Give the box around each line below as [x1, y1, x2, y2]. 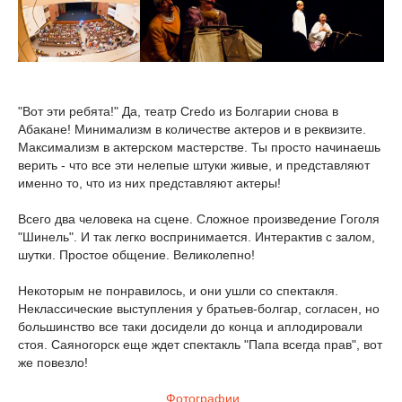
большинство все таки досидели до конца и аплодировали [18, 319, 363, 334]
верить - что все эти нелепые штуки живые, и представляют [18, 158, 370, 172]
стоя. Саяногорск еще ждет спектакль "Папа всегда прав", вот [18, 337, 382, 352]
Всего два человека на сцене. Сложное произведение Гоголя [18, 212, 380, 226]
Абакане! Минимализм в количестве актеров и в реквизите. [18, 122, 366, 136]
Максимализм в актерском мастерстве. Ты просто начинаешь [18, 140, 380, 154]
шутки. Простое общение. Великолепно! [18, 248, 255, 262]
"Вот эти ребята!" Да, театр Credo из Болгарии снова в [18, 104, 338, 118]
